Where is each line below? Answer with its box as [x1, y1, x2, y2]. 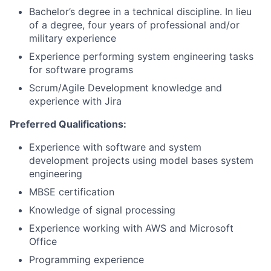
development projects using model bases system [29, 154, 253, 167]
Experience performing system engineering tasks [29, 50, 253, 63]
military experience [29, 32, 116, 45]
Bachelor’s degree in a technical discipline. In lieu [29, 5, 252, 18]
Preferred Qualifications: [10, 118, 126, 131]
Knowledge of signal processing [29, 204, 175, 217]
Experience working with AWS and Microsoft [29, 222, 233, 235]
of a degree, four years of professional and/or [29, 19, 240, 31]
